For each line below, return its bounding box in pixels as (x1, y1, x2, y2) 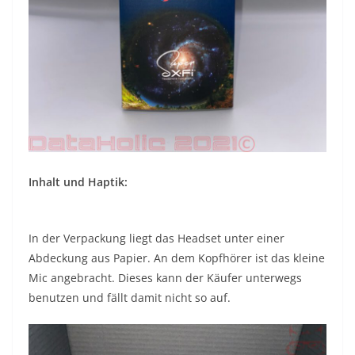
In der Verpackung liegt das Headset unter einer (29, 230, 284, 246)
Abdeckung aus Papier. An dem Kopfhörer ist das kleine (29, 250, 325, 265)
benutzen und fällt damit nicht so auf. (29, 289, 231, 305)
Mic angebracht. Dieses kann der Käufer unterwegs (29, 269, 302, 285)
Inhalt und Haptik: (29, 174, 128, 189)
